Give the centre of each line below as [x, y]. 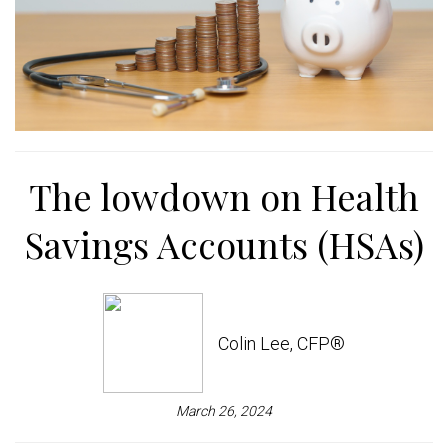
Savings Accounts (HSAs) [224, 244]
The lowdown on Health [224, 196]
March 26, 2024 [224, 411]
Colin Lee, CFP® [281, 343]
